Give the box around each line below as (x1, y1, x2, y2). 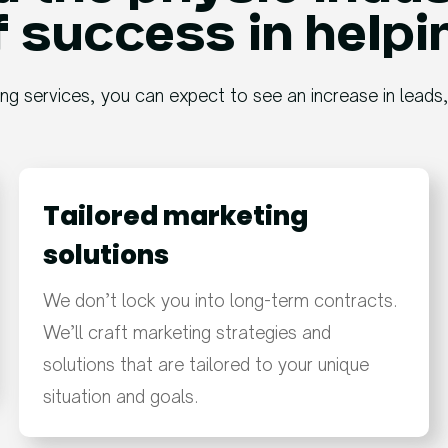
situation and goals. (42, 386, 199, 408)
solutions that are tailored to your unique (42, 354, 369, 376)
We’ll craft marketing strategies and (42, 322, 331, 344)
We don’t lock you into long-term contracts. (42, 290, 398, 312)
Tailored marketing (42, 198, 308, 235)
